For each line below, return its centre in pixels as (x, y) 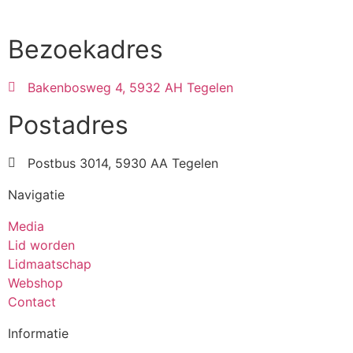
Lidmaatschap (50, 264)
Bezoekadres (85, 50)
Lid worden (41, 245)
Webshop (35, 283)
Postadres (68, 125)
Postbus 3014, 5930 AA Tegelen (123, 163)
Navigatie (36, 195)
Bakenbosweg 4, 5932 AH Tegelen (130, 88)
